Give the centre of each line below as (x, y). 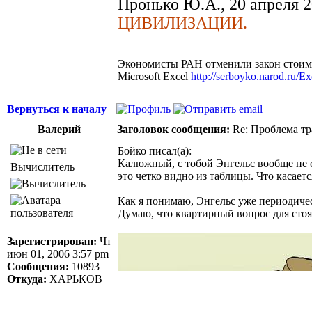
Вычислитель (42, 166)
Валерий (59, 129)
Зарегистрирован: (52, 241)
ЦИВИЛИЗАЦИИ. (182, 23)
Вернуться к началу (57, 109)
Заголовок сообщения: (173, 129)
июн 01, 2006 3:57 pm (58, 253)
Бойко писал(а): (155, 150)
